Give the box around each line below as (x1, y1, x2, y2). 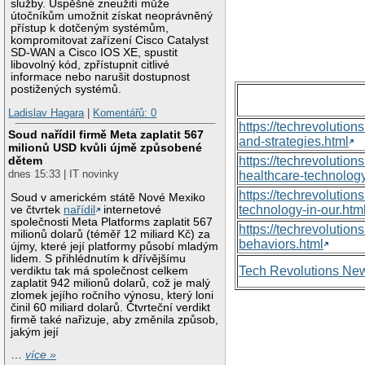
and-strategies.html (239, 134, 350, 149)
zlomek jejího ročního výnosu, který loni (11, 288, 214, 301)
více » (25, 349, 57, 362)
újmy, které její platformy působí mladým (11, 240, 219, 253)
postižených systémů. (11, 82, 122, 95)
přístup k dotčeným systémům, (11, 21, 169, 34)
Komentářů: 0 (93, 107, 157, 120)
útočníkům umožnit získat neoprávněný (11, 9, 213, 22)
